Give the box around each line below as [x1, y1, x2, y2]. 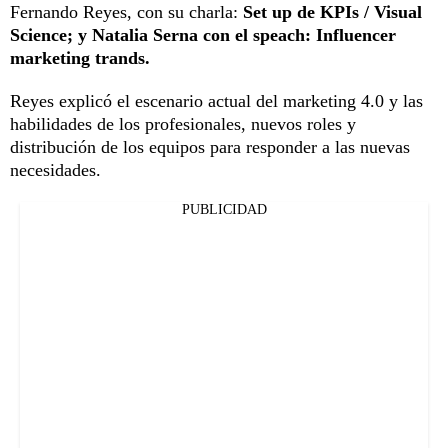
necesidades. [10, 159, 101, 180]
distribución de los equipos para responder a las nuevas [10, 136, 410, 157]
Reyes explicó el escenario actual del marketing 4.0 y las [10, 90, 423, 111]
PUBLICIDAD [181, 201, 267, 217]
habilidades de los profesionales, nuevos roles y [10, 113, 356, 134]
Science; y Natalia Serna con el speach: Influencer [10, 24, 396, 45]
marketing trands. [10, 47, 150, 68]
